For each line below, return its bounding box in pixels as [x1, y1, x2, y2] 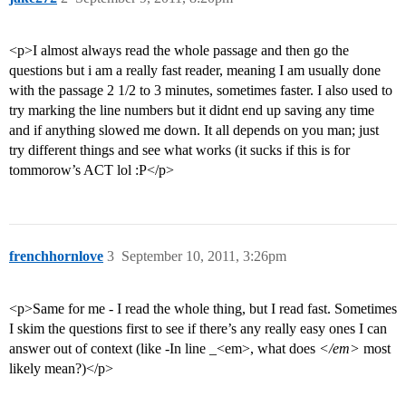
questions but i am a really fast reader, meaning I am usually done [9, 63, 381, 79]
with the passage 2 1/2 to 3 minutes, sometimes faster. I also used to [9, 82, 392, 99]
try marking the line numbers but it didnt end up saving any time [9, 102, 374, 119]
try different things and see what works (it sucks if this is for [9, 142, 350, 159]
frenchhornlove [9, 248, 103, 265]
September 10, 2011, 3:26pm [121, 248, 286, 265]
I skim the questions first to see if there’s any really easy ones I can [9, 321, 387, 337]
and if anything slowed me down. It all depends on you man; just [9, 122, 379, 139]
